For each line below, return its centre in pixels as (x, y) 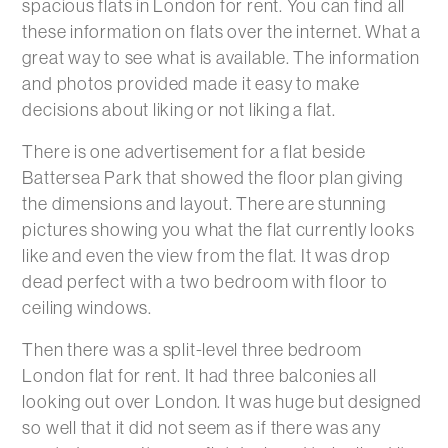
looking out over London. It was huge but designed (222, 402)
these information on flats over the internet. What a (221, 32)
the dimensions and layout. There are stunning (204, 204)
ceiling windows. (87, 308)
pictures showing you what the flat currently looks (218, 230)
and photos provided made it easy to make (191, 84)
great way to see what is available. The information (221, 58)
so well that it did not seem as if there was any (201, 428)
